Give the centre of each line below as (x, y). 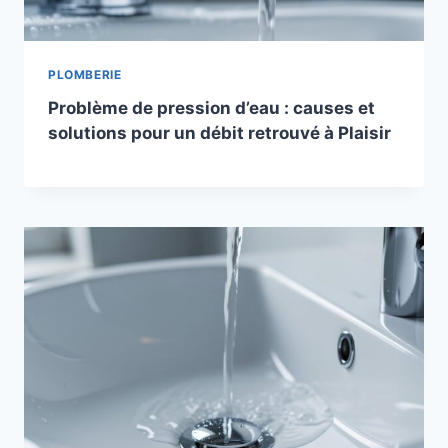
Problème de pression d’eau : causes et (211, 108)
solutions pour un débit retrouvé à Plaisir (219, 133)
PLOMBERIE (85, 75)
